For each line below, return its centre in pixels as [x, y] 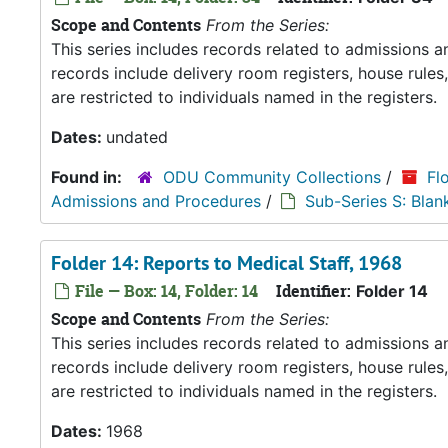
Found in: [88, 177]
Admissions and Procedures [156, 201]
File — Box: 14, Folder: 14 [164, 291]
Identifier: [313, 291]
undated [137, 137]
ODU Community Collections [272, 177]
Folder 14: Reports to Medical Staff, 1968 [226, 263]
